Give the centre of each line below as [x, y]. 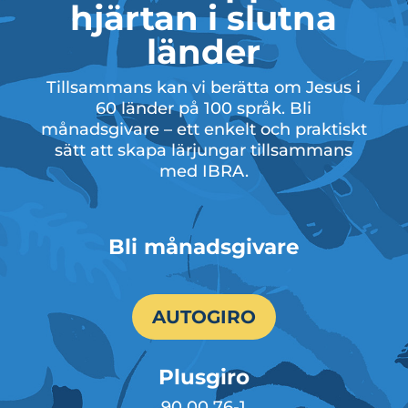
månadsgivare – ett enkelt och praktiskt [204, 129]
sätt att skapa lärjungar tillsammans [204, 150]
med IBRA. [204, 171]
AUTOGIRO [204, 316]
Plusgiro [204, 377]
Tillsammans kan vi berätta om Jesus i [204, 87]
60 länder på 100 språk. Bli [204, 108]
